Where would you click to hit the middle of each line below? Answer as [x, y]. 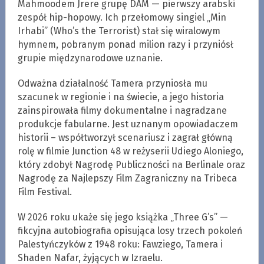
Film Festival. [44, 192]
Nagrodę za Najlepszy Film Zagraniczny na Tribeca [127, 178]
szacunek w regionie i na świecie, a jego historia [121, 97]
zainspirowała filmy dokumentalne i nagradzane [122, 110]
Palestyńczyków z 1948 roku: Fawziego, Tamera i [120, 244]
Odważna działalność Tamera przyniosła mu [112, 83]
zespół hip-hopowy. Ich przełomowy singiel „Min [122, 17]
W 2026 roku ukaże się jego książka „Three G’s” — [123, 217]
